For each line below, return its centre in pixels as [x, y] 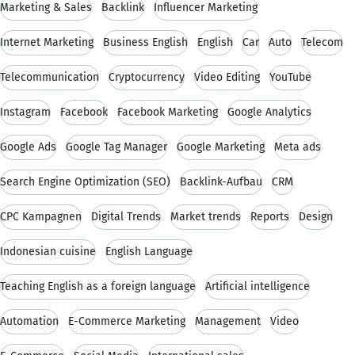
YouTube [290, 77]
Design [316, 216]
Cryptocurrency [147, 77]
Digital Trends [126, 216]
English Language [149, 251]
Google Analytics [269, 112]
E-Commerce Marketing [127, 321]
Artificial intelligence [258, 286]
